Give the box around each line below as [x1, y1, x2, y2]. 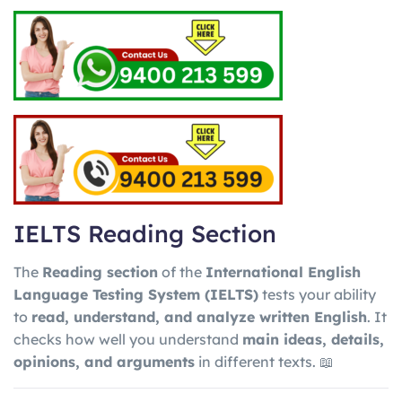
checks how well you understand [13, 330, 242, 349]
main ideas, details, [242, 330, 384, 349]
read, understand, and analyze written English [31, 308, 367, 327]
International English [205, 263, 361, 282]
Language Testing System [13, 285, 200, 304]
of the [158, 263, 205, 282]
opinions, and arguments [13, 353, 195, 371]
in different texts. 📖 [195, 353, 334, 371]
